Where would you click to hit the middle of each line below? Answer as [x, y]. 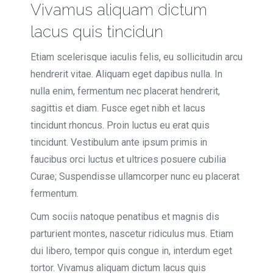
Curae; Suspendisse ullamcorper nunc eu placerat [135, 176]
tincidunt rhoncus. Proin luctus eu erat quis [120, 125]
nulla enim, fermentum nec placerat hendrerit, [125, 91]
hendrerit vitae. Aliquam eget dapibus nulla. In [126, 74]
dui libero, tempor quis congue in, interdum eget [131, 250]
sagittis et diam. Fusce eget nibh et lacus [118, 108]
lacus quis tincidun [97, 31]
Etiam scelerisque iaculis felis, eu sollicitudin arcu [136, 57]
